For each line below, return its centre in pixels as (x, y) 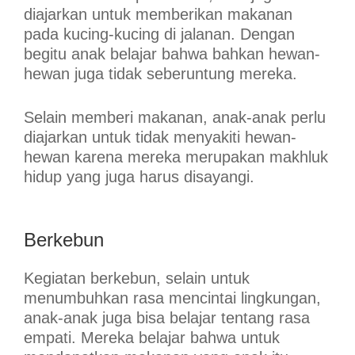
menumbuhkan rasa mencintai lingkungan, (172, 298)
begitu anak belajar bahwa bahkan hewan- (172, 54)
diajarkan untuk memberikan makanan (158, 15)
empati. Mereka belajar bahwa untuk (152, 338)
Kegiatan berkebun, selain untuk (137, 279)
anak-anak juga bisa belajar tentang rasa (167, 318)
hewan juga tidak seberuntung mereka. (160, 74)
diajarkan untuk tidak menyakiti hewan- (160, 137)
